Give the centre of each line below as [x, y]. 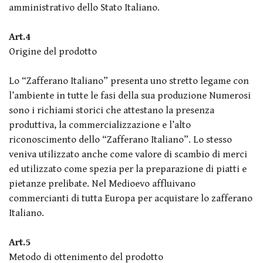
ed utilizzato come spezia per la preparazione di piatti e [128, 169]
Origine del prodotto [53, 51]
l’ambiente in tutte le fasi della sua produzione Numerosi [130, 95]
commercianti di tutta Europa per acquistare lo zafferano [131, 198]
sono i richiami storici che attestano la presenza [112, 110]
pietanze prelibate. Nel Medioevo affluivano [102, 183]
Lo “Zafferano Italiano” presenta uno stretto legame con [129, 81]
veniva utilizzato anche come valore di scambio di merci [128, 154]
